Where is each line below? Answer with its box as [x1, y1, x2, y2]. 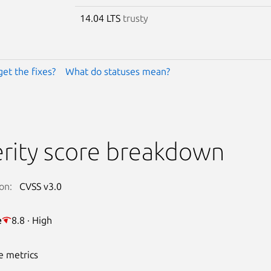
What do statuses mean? [65, 65, 170, 77]
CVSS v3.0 [19, 180, 62, 192]
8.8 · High [11, 214, 52, 226]
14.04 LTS [79, 12, 123, 24]
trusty [122, 12, 148, 24]
